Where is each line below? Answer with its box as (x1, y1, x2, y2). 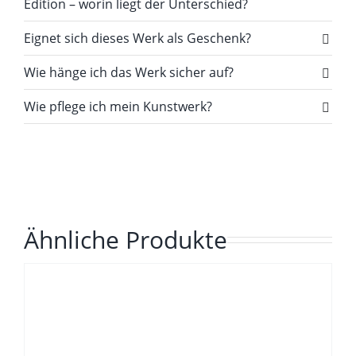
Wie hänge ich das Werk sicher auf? (23, 63, 234, 81)
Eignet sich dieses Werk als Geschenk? (23, 29, 251, 47)
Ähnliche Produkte (23, 222, 227, 256)
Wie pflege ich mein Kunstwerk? (23, 97, 212, 115)
